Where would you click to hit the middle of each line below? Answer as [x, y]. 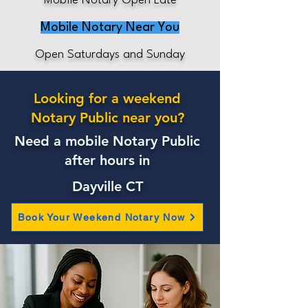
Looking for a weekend [107, 98]
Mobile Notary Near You [110, 27]
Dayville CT [107, 186]
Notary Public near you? [107, 118]
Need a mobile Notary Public [107, 141]
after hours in [107, 160]
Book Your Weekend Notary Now [102, 217]
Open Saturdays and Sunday [110, 55]
